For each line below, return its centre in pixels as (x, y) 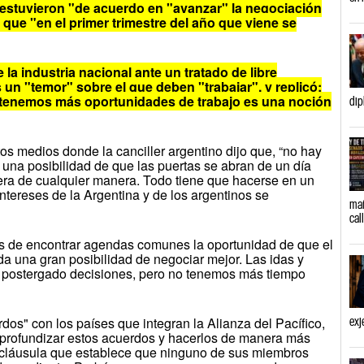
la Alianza (223, 323)
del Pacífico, (288, 323)
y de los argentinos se (205, 194)
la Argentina (105, 194)
